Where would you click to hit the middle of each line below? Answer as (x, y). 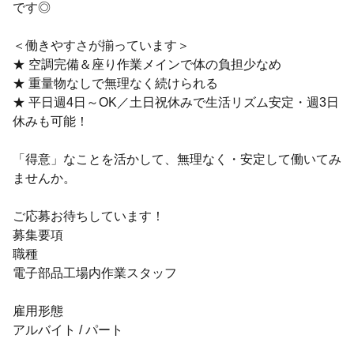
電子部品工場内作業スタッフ (95, 273)
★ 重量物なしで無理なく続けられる (115, 83)
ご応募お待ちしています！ (88, 216)
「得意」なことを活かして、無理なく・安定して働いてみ (177, 159)
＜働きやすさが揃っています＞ (101, 45)
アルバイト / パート (68, 330)
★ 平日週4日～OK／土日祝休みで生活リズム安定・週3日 (176, 102)
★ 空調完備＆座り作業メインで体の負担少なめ (147, 64)
